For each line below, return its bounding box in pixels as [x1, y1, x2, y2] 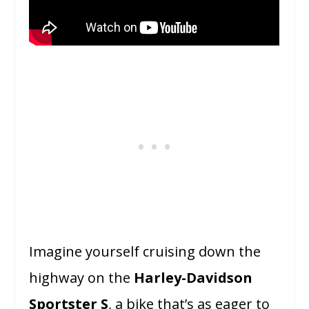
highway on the [29, 268, 134, 288]
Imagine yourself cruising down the [29, 242, 261, 261]
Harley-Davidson [134, 268, 253, 288]
